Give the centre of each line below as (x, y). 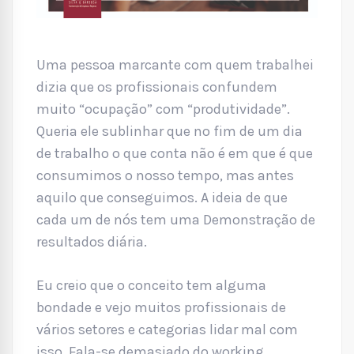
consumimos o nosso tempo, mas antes (165, 175)
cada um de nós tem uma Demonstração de (176, 219)
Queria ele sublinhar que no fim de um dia (169, 131)
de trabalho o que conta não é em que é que (175, 153)
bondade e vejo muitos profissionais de (161, 307)
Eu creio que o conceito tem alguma (151, 285)
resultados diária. (92, 241)
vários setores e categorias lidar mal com (167, 329)
